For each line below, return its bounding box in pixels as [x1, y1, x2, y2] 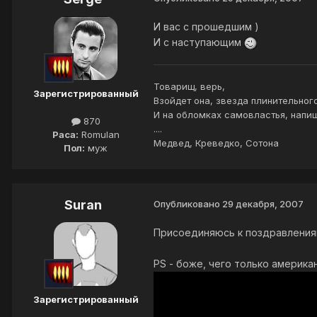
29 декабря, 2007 [222, 197, 304, 209]
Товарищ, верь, [154, 80, 225, 92]
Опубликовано [154, 197, 222, 209]
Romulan [78, 128, 120, 140]
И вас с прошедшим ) [154, 20, 259, 33]
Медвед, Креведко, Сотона [154, 137, 279, 149]
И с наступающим [154, 35, 244, 48]
